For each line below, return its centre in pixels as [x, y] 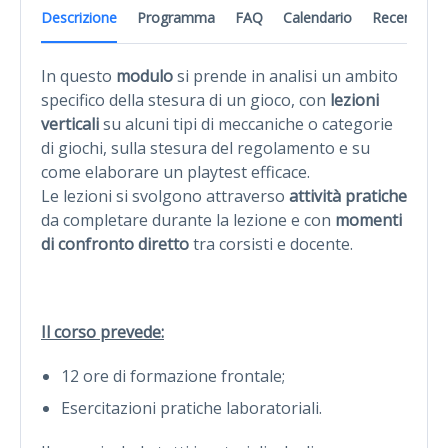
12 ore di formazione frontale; [173, 375]
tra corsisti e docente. [271, 243]
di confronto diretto [115, 243]
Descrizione [79, 17]
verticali [70, 123]
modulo [146, 75]
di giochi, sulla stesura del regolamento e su [205, 147]
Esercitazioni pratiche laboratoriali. [191, 407]
